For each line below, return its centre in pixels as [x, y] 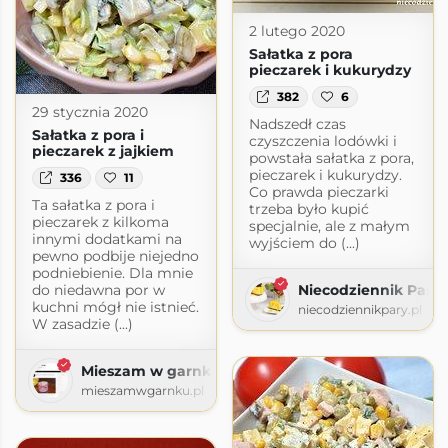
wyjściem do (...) [304, 243]
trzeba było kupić [308, 209]
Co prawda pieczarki [318, 192]
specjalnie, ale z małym [329, 226]
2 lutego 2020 [296, 30]
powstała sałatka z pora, [331, 158]
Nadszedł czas [297, 124]
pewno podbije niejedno [115, 255]
